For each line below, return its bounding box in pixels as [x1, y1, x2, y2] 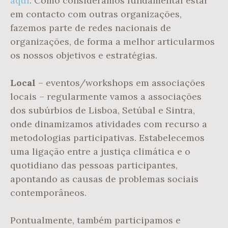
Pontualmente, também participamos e [10, 214, 181, 226]
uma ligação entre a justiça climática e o [10, 146, 190, 158]
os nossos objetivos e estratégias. [10, 49, 160, 62]
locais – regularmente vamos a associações [10, 91, 202, 103]
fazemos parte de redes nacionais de [10, 22, 171, 34]
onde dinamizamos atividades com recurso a [10, 118, 207, 130]
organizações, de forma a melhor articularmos [10, 36, 215, 48]
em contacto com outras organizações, [10, 8, 182, 20]
